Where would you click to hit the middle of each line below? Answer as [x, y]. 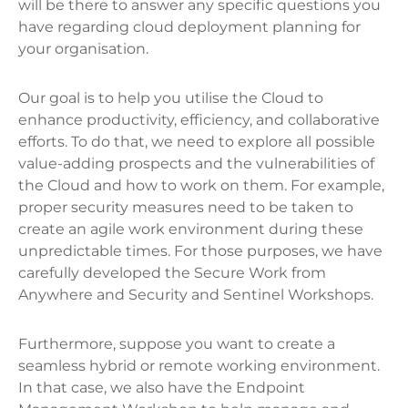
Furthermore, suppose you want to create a [177, 344]
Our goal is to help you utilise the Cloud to [171, 98]
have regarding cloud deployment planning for [189, 27]
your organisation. [83, 49]
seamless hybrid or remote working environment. [199, 366]
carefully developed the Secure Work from [172, 273]
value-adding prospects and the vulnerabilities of [196, 164]
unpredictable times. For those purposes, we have [200, 251]
